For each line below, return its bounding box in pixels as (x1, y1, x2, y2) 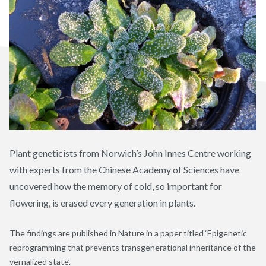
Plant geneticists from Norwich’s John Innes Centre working (9, 147, 251, 159)
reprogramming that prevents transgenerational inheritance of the (9, 242, 256, 252)
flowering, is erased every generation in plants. (9, 197, 195, 208)
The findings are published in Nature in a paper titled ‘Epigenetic (9, 227, 247, 238)
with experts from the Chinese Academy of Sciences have (9, 163, 239, 175)
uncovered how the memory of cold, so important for (9, 180, 222, 192)
